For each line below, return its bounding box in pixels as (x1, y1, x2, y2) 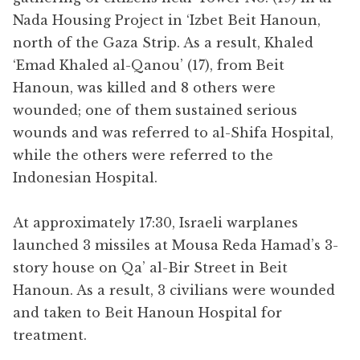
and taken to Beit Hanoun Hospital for (13, 304, 282, 321)
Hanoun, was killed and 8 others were (13, 79, 276, 96)
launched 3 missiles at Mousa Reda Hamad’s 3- (13, 236, 338, 253)
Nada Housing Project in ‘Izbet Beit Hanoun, (13, 11, 321, 28)
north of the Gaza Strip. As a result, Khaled (13, 34, 313, 51)
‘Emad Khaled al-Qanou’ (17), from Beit (13, 56, 284, 73)
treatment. (13, 326, 87, 343)
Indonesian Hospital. (13, 169, 157, 186)
